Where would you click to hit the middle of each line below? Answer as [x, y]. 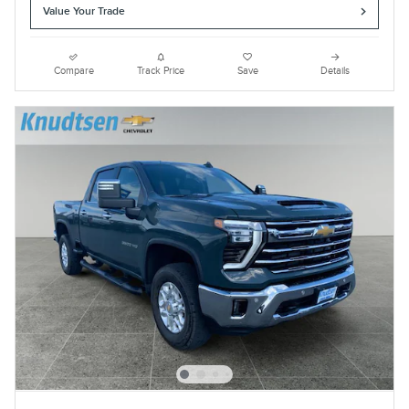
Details [336, 70]
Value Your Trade [84, 12]
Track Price [161, 70]
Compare [73, 70]
